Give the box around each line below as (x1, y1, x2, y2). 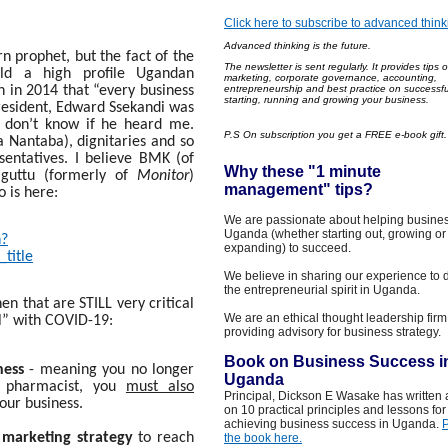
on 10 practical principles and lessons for (224, 403, 446, 417)
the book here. (224, 431, 302, 445)
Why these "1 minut (224, 163, 372, 180)
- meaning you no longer (23, 362, 195, 378)
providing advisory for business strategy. (224, 325, 441, 339)
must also (125, 379, 195, 395)
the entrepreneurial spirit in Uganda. (224, 283, 420, 297)
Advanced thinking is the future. (224, 40, 371, 51)
